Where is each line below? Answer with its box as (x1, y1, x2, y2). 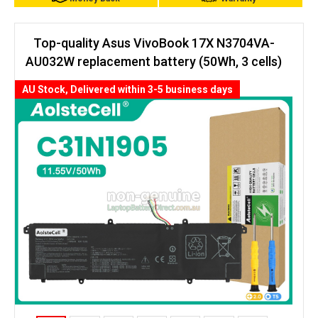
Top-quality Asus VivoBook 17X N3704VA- (33, 35, 275, 50)
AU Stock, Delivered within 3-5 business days (22, 84, 233, 95)
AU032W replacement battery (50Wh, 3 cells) (26, 54, 282, 69)
